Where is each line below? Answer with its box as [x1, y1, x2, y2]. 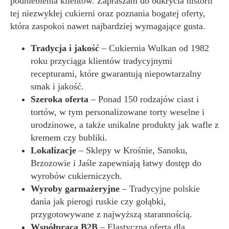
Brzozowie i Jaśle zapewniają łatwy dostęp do [31, 158, 201, 168]
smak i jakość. [31, 81, 84, 91]
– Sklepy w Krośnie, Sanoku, [76, 145, 188, 155]
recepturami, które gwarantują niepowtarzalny [31, 68, 201, 79]
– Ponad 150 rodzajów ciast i [88, 94, 199, 104]
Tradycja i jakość [31, 43, 99, 53]
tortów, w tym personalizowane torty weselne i [31, 107, 204, 117]
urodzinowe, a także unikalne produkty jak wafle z [31, 120, 219, 130]
